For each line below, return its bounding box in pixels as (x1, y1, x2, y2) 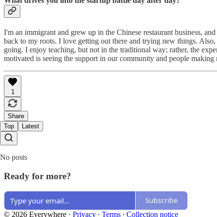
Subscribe (145, 196, 178, 205)
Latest (22, 123, 39, 130)
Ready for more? (4, 170, 71, 181)
